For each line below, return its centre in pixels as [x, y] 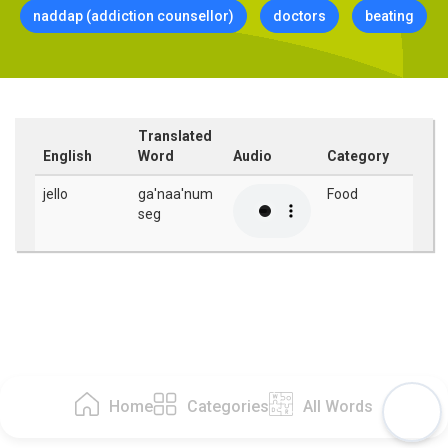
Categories [228, 406]
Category [358, 156]
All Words [338, 406]
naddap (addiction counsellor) [133, 16]
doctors [299, 16]
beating [389, 16]
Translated [175, 136]
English [67, 156]
